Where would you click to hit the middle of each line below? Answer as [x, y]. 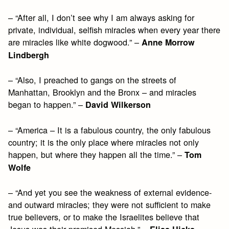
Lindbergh [29, 55]
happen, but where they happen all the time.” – [97, 154]
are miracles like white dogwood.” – [75, 42]
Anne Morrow [168, 42]
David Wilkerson [118, 105]
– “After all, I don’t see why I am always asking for [101, 17]
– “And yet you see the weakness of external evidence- [110, 192]
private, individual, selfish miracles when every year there [114, 29]
